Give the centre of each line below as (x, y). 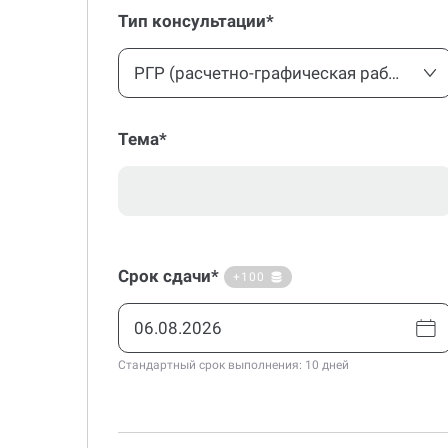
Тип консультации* (196, 21)
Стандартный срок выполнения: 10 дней (233, 365)
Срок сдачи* (168, 276)
